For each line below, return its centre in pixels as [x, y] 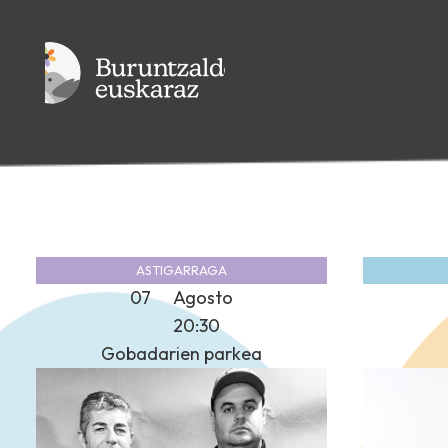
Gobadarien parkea [181, 353]
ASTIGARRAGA [181, 269]
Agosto [202, 297]
